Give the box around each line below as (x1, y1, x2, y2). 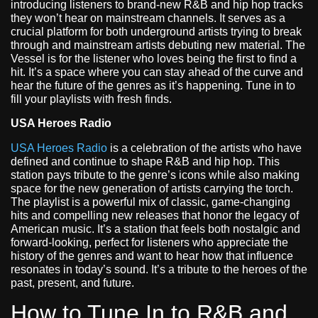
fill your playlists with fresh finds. (11, 93, 172, 106)
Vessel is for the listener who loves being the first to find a (11, 53, 297, 65)
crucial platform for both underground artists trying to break (11, 26, 302, 38)
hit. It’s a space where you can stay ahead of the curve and (11, 66, 303, 79)
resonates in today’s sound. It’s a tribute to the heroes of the (11, 263, 307, 275)
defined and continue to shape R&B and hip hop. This (11, 155, 280, 168)
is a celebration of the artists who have (107, 141, 302, 154)
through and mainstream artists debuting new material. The (11, 39, 305, 52)
